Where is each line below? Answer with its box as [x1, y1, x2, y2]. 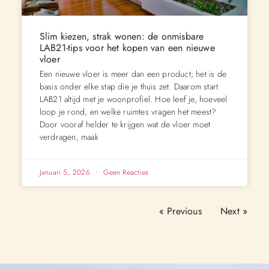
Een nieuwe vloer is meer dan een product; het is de [39, 67, 227, 80]
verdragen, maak [39, 130, 98, 143]
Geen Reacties [101, 166, 149, 178]
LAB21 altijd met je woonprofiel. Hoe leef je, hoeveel [39, 92, 228, 105]
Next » [220, 204, 248, 218]
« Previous [159, 204, 202, 218]
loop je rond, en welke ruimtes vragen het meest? [39, 105, 217, 118]
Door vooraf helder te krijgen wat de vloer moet [39, 118, 211, 130]
